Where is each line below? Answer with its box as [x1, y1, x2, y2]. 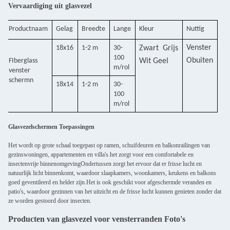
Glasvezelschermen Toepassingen [8, 123, 94, 130]
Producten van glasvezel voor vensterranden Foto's [8, 215, 185, 223]
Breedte [82, 25, 106, 33]
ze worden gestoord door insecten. [8, 197, 91, 204]
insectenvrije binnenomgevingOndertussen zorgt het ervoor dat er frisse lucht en [8, 160, 202, 167]
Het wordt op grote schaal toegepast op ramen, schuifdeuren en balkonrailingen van [8, 142, 210, 149]
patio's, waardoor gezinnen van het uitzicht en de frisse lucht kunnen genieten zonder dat [8, 188, 221, 195]
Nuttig [186, 25, 205, 33]
